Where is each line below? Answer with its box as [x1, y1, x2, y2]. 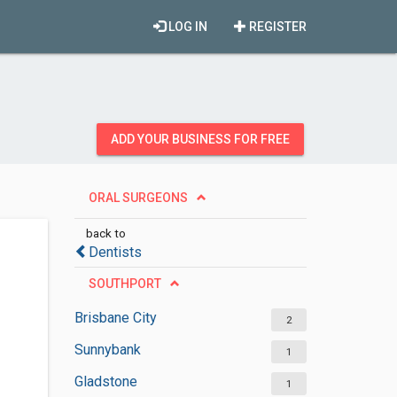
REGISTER [246, 19, 307, 34]
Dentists [88, 244, 142, 261]
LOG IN [166, 19, 207, 34]
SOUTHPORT [88, 276, 161, 291]
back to [85, 226, 126, 240]
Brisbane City [74, 309, 157, 326]
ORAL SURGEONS [88, 191, 188, 205]
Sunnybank [74, 341, 141, 358]
